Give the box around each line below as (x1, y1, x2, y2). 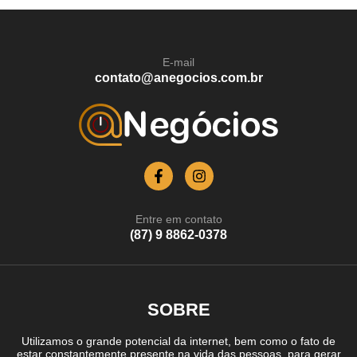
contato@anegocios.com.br (94, 70, 263, 84)
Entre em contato (135, 212, 222, 226)
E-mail (163, 55, 194, 69)
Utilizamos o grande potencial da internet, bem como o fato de (22, 334, 335, 347)
